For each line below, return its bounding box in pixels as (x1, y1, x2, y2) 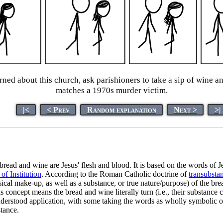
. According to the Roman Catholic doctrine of (41, 169, 189, 178)
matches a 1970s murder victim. (56, 86, 168, 96)
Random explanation (87, 105, 156, 114)
